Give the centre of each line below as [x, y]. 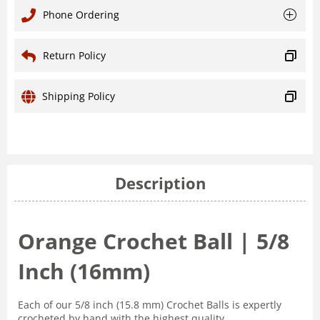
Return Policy [74, 56]
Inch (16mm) [84, 271]
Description [160, 183]
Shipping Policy [79, 96]
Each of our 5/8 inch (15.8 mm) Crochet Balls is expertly [150, 305]
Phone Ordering [81, 15]
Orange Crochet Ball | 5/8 [154, 241]
